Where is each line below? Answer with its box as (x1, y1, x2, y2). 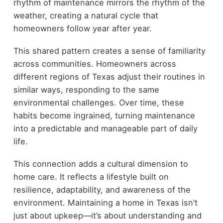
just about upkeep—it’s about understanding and (13, 210, 202, 221)
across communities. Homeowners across (13, 58, 176, 69)
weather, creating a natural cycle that (13, 10, 158, 21)
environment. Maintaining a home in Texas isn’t (13, 197, 198, 208)
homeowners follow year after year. (13, 23, 152, 34)
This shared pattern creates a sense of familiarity (13, 45, 206, 56)
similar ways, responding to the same (13, 84, 159, 95)
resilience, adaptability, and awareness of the (13, 184, 191, 195)
